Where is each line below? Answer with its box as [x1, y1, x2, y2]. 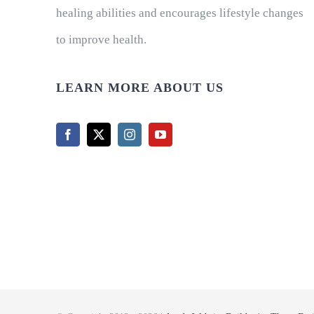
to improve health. [55, 32, 146, 46]
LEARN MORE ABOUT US [55, 80, 224, 95]
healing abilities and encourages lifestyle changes [55, 6, 303, 20]
